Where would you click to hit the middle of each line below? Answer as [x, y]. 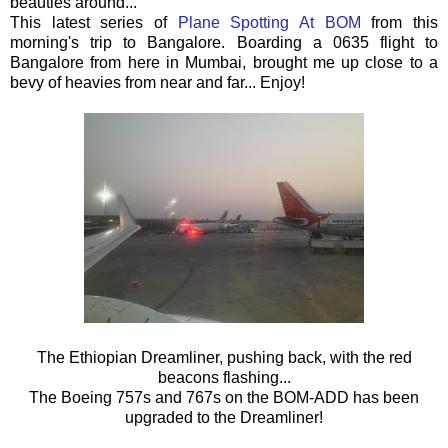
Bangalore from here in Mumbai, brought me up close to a [224, 62]
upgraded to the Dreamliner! [224, 417]
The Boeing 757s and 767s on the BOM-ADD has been [224, 397]
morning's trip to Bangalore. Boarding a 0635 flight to [224, 42]
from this [399, 22]
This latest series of [94, 22]
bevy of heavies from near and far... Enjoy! [157, 82]
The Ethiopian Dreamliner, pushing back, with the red [224, 357]
